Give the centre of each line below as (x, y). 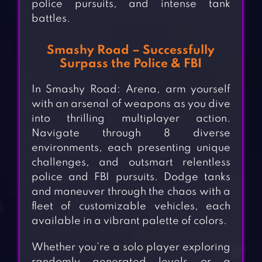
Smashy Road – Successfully (131, 51)
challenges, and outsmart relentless (131, 163)
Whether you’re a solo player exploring (131, 248)
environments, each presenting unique (131, 148)
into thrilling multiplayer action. (131, 119)
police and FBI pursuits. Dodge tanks (131, 177)
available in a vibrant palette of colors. (129, 221)
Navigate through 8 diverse (131, 134)
